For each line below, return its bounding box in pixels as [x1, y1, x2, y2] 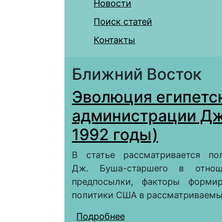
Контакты [94, 35, 135, 46]
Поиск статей [94, 16, 152, 27]
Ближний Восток [72, 64, 202, 84]
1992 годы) [72, 125, 158, 145]
